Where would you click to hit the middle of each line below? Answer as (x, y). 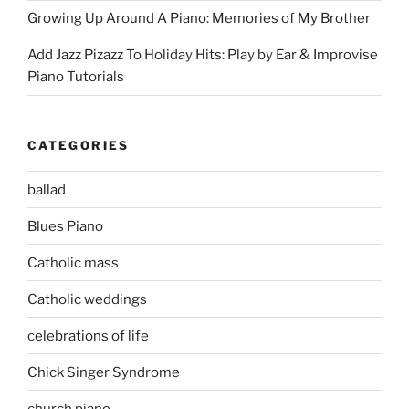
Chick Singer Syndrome (104, 372)
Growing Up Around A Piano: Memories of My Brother (199, 18)
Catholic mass (73, 262)
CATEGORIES (79, 145)
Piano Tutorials (76, 77)
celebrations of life (88, 336)
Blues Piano (65, 226)
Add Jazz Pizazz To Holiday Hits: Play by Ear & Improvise (203, 55)
